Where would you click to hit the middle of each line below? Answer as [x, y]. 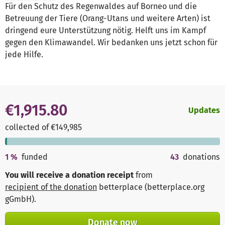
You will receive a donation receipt [69, 175]
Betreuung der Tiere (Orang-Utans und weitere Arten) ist [108, 19]
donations [201, 157]
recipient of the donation [51, 187]
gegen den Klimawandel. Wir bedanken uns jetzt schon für [111, 43]
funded [35, 157]
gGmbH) [20, 199]
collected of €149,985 [43, 128]
